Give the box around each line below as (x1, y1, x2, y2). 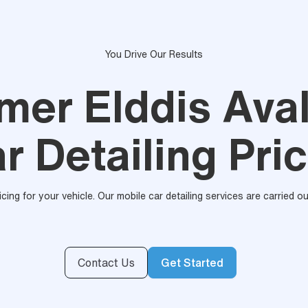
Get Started (161, 257, 223, 268)
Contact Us (78, 257, 135, 268)
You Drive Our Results (105, 49, 203, 59)
